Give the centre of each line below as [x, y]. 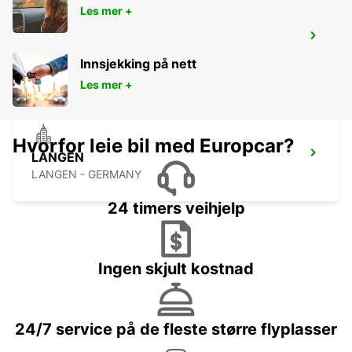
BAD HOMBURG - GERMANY [104, 57]
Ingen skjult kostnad [176, 269]
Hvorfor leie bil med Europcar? [154, 146]
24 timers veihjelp [176, 209]
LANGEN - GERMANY [86, 174]
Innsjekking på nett [138, 64]
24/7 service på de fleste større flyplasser [176, 330]
